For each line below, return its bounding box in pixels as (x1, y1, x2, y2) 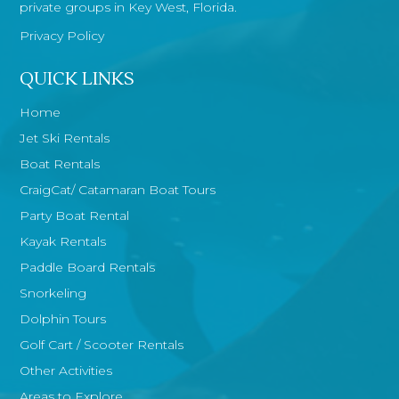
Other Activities (20, 362, 113, 379)
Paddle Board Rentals (20, 259, 156, 276)
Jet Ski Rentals (20, 130, 110, 147)
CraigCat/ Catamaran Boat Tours (20, 182, 216, 199)
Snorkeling (20, 285, 87, 302)
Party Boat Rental (20, 208, 130, 224)
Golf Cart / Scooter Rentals (20, 337, 184, 354)
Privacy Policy (20, 28, 105, 45)
